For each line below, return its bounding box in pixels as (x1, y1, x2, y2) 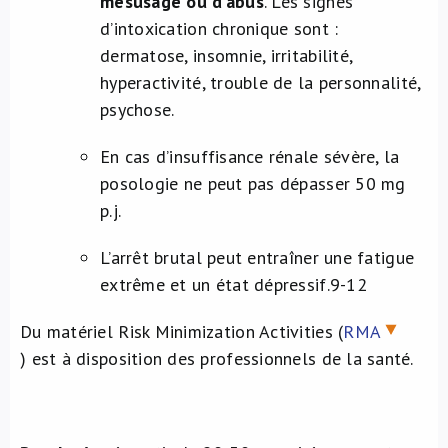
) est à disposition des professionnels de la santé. (20, 347, 414, 370)
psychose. (100, 98, 175, 121)
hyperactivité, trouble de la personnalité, (100, 71, 421, 94)
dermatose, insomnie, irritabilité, (100, 44, 353, 67)
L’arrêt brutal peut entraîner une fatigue (100, 246, 415, 269)
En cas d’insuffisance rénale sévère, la (100, 145, 400, 168)
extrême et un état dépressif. (100, 273, 330, 296)
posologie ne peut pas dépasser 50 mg (100, 172, 406, 195)
